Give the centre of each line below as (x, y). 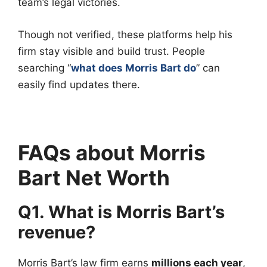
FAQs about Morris (112, 152)
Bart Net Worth (94, 177)
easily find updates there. (79, 84)
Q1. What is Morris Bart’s (121, 212)
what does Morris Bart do (133, 68)
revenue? (57, 232)
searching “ (44, 68)
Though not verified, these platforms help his (125, 34)
